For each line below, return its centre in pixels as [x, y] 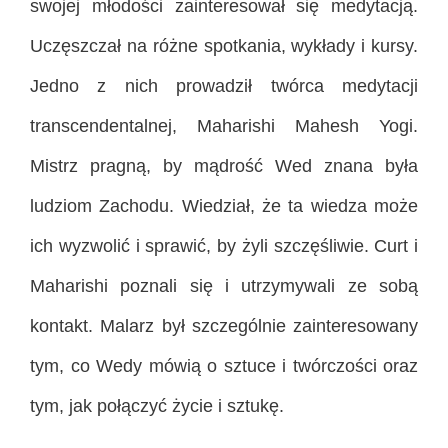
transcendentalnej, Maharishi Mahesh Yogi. [224, 126]
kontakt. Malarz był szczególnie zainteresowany [224, 326]
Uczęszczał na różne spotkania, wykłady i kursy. [224, 46]
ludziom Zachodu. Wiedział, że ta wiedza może [224, 206]
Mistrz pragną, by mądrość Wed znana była [224, 166]
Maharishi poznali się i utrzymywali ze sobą [224, 286]
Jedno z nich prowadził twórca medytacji [224, 86]
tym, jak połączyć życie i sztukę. [157, 406]
